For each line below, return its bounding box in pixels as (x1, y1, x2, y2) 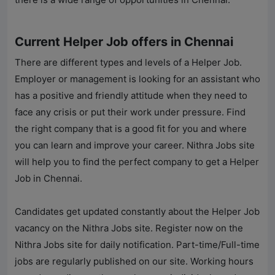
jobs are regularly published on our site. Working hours (15, 255, 254, 268)
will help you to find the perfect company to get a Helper (15, 156, 259, 168)
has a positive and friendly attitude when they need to (15, 90, 247, 102)
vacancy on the (15, 222, 82, 234)
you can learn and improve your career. (15, 139, 187, 152)
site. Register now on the (132, 222, 243, 234)
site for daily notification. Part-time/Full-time (64, 239, 260, 251)
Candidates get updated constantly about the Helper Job (15, 206, 260, 218)
